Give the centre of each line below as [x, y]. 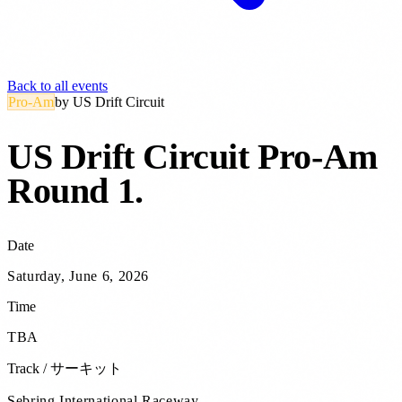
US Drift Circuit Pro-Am [192, 157]
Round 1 [71, 191]
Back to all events [57, 86]
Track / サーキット [65, 369]
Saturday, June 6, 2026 [79, 276]
